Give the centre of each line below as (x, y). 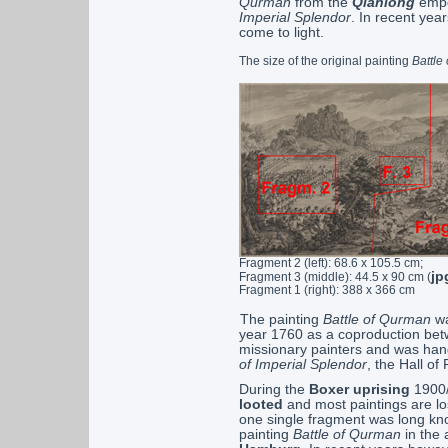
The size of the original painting (325, 61)
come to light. (281, 32)
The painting (281, 319)
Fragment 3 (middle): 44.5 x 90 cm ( (334, 277)
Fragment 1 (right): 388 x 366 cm (326, 290)
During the (273, 389)
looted (260, 404)
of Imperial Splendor (302, 364)
